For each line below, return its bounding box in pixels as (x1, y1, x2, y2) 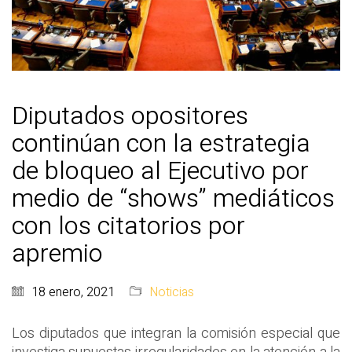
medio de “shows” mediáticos (12, 179, 335, 217)
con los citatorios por (12, 207, 245, 244)
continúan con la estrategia (12, 124, 310, 162)
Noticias (149, 282, 194, 302)
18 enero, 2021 (31, 282, 115, 302)
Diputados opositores (12, 97, 248, 134)
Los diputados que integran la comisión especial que (12, 322, 340, 344)
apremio (12, 234, 115, 272)
